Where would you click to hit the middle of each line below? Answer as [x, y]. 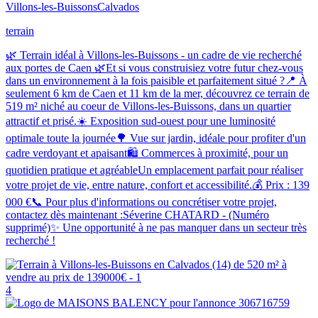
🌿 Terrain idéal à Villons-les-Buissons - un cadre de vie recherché [154, 55]
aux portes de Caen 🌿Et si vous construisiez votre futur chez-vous [154, 67]
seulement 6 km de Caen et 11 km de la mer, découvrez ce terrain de [158, 93]
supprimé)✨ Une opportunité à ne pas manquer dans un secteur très [156, 227]
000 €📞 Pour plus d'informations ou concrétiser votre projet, [141, 202]
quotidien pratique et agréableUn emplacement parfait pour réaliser [154, 170]
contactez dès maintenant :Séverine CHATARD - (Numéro [137, 214]
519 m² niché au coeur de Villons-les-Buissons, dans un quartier [148, 106]
